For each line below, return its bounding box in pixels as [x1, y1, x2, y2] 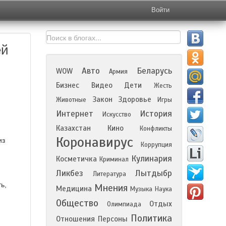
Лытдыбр [135, 168, 172, 179]
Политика [131, 212, 172, 224]
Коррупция [141, 141, 172, 149]
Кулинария [131, 153, 172, 164]
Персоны [98, 214, 128, 223]
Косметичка [56, 154, 97, 163]
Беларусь [137, 66, 172, 76]
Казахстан [56, 124, 91, 133]
